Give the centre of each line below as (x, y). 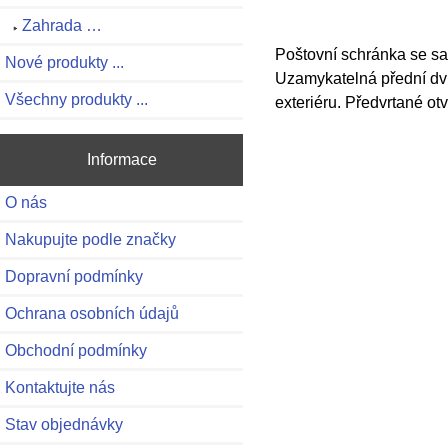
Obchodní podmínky (76, 350)
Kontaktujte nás (60, 387)
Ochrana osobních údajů (92, 313)
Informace (121, 159)
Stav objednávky (64, 424)
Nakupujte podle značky (90, 239)
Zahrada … (62, 26)
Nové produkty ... (64, 63)
